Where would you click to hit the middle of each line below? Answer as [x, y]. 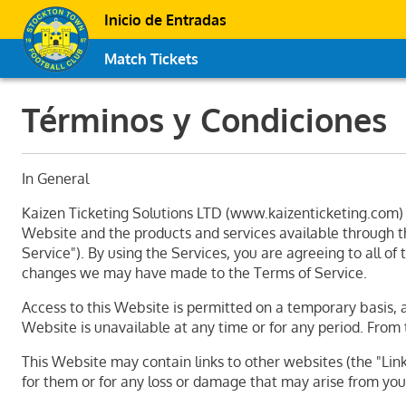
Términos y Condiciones [204, 119]
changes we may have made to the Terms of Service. [194, 273]
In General [55, 179]
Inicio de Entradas [165, 19]
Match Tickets [151, 58]
